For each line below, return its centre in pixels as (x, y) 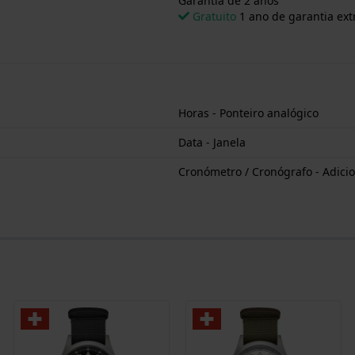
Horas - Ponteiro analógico (248, 113)
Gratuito (214, 16)
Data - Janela (212, 142)
